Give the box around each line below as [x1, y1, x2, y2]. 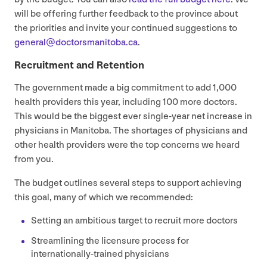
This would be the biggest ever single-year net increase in [14, 111, 252, 123]
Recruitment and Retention [14, 59, 144, 72]
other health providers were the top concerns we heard [14, 139, 240, 151]
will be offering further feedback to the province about [14, 8, 238, 20]
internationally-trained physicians [31, 249, 169, 260]
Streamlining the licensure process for [31, 235, 189, 247]
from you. [14, 154, 54, 166]
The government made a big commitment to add [14, 82, 213, 94]
